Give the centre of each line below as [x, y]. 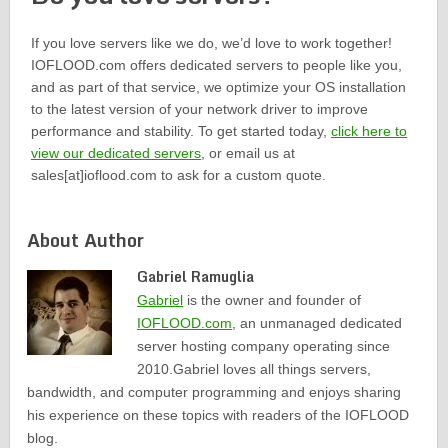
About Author [86, 239]
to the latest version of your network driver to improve [199, 108]
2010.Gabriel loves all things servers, [254, 368]
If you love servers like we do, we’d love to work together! [211, 42]
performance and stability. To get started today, [180, 130]
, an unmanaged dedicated [317, 322]
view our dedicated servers [115, 152]
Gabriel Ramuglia [196, 276]
